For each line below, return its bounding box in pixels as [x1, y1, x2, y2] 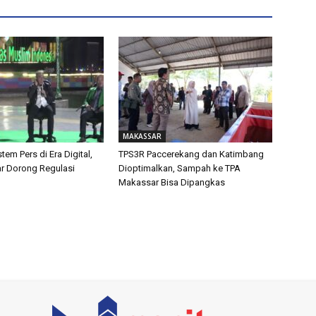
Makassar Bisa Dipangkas [119, 176, 225, 188]
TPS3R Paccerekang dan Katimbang [119, 148, 264, 159]
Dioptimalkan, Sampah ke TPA [119, 162, 241, 174]
